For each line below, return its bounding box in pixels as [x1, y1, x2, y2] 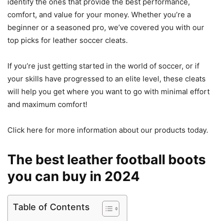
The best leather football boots [7, 151, 206, 168]
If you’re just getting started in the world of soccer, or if [7, 61, 199, 71]
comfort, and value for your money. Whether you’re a [7, 9, 191, 19]
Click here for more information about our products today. [7, 125, 208, 135]
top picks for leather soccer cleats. [7, 35, 128, 45]
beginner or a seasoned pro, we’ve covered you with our [7, 22, 204, 32]
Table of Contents [13, 201, 90, 212]
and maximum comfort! [7, 99, 87, 109]
